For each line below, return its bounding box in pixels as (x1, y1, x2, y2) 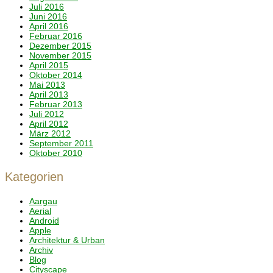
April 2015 (29, 60, 68, 70)
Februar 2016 (29, 31, 82, 41)
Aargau (29, 196, 57, 206)
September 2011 (29, 138, 93, 148)
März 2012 (29, 129, 71, 138)
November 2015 (29, 51, 91, 60)
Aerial (29, 206, 51, 216)
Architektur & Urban (29, 235, 105, 245)
